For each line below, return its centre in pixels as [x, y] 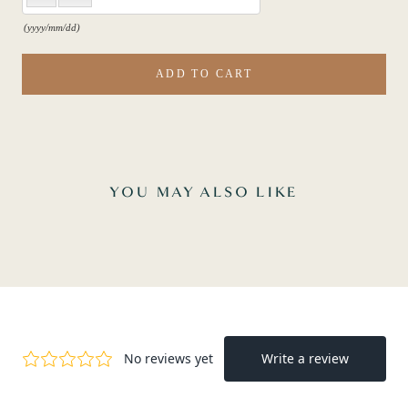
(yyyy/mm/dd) [52, 27]
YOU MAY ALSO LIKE [204, 193]
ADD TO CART [204, 73]
